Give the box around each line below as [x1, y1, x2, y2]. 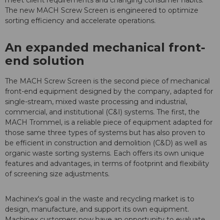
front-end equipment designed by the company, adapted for [5, 87, 213, 96]
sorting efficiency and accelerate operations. [5, 16, 156, 26]
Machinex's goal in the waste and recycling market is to [5, 194, 194, 204]
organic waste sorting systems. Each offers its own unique [5, 149, 204, 158]
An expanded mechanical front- [5, 40, 205, 55]
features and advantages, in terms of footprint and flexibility [5, 159, 209, 168]
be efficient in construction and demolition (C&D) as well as [5, 138, 207, 148]
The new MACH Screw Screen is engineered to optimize [5, 6, 198, 15]
